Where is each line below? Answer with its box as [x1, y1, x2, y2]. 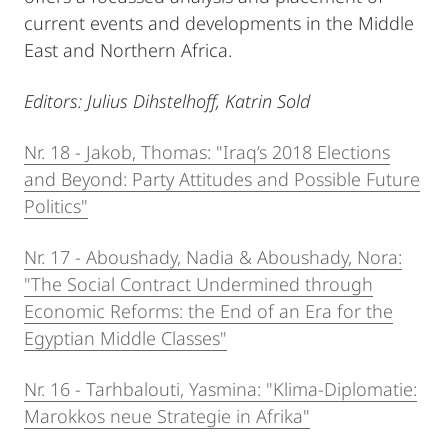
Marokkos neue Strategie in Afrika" [24, 403, 310, 428]
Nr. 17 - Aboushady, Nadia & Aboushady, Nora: [24, 244, 402, 269]
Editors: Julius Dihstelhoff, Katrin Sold [24, 88, 310, 113]
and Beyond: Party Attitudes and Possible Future [24, 166, 420, 191]
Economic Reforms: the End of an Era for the [24, 298, 393, 323]
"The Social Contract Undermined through [24, 271, 373, 296]
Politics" [24, 193, 88, 218]
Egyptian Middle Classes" [24, 325, 227, 350]
